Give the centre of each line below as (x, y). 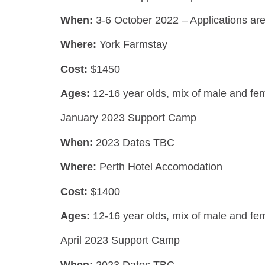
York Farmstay (132, 45)
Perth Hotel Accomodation (159, 167)
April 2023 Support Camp (120, 240)
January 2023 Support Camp (128, 118)
